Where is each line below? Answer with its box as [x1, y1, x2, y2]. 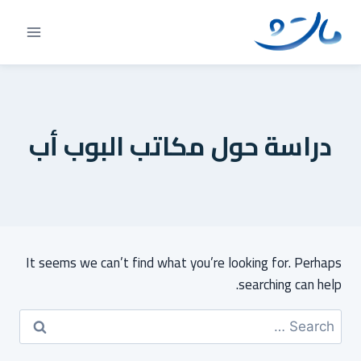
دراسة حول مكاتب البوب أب [29, 122, 332, 170]
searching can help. [239, 272, 342, 297]
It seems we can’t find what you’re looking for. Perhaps [26, 250, 342, 276]
